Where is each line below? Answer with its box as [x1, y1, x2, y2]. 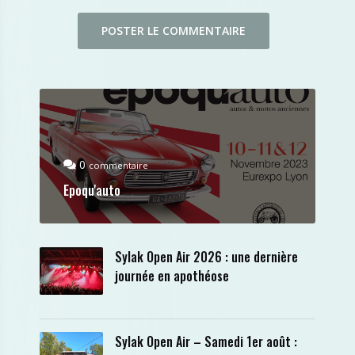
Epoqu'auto [63, 181, 120, 200]
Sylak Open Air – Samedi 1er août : [115, 332, 297, 351]
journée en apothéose [115, 266, 229, 285]
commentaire [89, 159, 148, 171]
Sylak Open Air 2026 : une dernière [115, 247, 298, 266]
